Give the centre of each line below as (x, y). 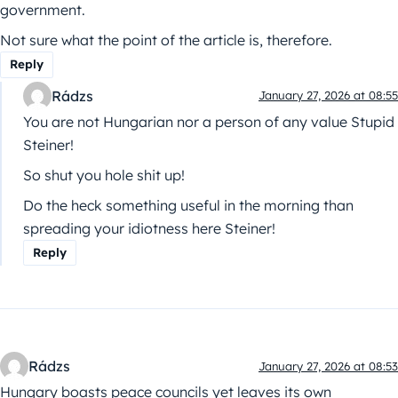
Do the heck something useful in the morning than (188, 205)
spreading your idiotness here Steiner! (149, 228)
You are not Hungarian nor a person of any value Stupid (209, 121)
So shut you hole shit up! (104, 175)
